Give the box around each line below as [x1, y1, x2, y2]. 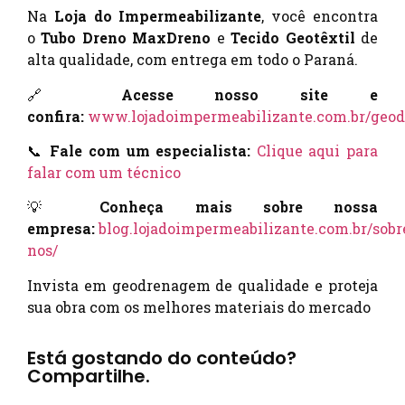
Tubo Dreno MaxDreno [41, 28, 212, 48]
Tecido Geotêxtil [231, 28, 355, 48]
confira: [27, 106, 84, 126]
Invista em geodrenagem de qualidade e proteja [27, 275, 378, 295]
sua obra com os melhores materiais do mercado [27, 297, 371, 316]
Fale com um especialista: [50, 141, 251, 161]
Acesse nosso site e [120, 84, 379, 104]
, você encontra [261, 6, 379, 26]
